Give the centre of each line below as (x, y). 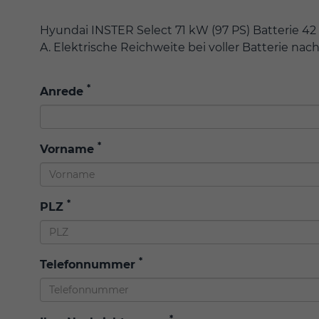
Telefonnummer (89, 265)
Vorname (69, 150)
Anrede (63, 92)
